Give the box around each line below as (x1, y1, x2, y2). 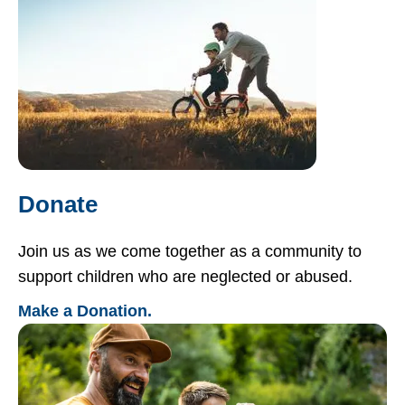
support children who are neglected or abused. (18, 267, 353, 286)
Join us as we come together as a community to (18, 241, 362, 260)
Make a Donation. (18, 301, 152, 320)
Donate (18, 190, 98, 218)
